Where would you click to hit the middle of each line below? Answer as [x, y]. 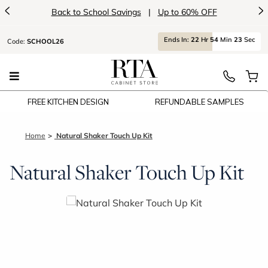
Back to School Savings [96, 12]
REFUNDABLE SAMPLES [200, 102]
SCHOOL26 [45, 41]
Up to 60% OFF [187, 12]
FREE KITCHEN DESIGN [68, 102]
